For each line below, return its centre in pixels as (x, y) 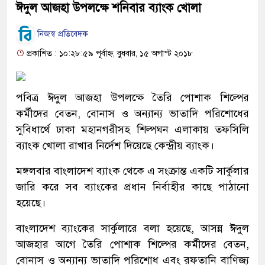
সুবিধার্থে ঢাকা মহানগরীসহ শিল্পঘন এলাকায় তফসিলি (132, 129)
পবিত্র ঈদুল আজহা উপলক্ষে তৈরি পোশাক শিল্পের (132, 97)
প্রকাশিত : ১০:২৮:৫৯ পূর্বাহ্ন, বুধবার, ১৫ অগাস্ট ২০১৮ (109, 53)
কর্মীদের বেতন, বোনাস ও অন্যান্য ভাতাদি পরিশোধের (132, 113)
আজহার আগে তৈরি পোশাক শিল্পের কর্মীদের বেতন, (132, 244)
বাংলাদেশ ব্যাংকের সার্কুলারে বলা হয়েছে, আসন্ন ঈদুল (132, 228)
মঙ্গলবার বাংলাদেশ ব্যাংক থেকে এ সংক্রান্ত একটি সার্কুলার (132, 171)
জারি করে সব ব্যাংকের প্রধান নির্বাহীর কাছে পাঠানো (132, 187)
